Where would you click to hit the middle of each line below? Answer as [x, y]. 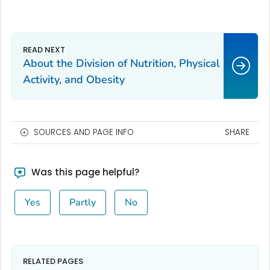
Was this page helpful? [84, 172]
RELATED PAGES [53, 261]
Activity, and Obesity [74, 80]
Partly [82, 203]
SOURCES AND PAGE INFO [84, 133]
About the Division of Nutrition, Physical [121, 64]
